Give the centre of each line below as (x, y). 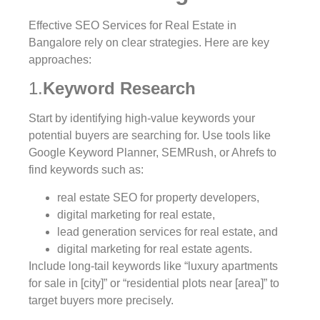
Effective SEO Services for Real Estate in (132, 25)
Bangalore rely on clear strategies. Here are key (149, 42)
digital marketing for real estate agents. (155, 249)
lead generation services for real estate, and (167, 231)
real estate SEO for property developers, (158, 197)
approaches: (60, 59)
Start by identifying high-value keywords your (142, 119)
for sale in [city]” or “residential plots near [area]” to (154, 283)
